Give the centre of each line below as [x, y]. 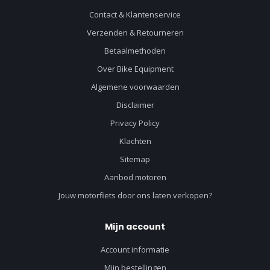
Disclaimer [135, 105]
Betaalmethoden [135, 50]
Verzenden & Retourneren [135, 32]
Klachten [135, 141]
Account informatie [135, 249]
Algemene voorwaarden [135, 86]
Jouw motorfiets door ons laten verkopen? [135, 195]
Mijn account [135, 226]
